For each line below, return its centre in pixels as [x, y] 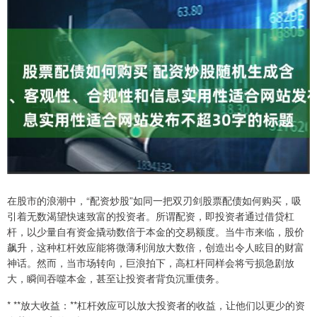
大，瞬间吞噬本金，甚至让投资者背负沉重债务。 [116, 278]
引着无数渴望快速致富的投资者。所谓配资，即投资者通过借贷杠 [151, 215]
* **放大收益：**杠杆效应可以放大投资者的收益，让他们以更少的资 [156, 305]
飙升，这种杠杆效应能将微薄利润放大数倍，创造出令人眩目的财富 [156, 247]
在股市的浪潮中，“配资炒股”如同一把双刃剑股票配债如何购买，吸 [154, 200]
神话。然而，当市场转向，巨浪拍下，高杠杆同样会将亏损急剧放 [151, 262]
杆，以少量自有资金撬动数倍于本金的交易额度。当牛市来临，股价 [156, 231]
